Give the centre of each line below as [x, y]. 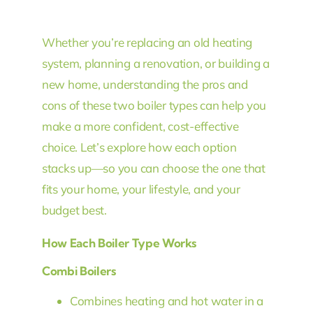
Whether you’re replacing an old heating [147, 42]
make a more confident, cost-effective [140, 126]
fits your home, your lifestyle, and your [141, 189]
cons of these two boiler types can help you [154, 105]
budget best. [74, 210]
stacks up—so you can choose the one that [153, 168]
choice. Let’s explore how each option [139, 147]
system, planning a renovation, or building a [155, 63]
